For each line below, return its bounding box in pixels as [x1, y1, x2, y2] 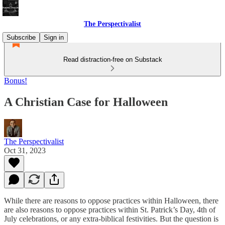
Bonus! [4, 76, 27, 85]
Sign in [44, 34, 64, 41]
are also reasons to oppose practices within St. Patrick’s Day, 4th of [4, 205, 215, 214]
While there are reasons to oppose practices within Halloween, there [4, 196, 218, 205]
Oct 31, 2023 [4, 146, 46, 155]
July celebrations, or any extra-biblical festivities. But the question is [4, 214, 218, 223]
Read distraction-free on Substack [63, 56, 162, 63]
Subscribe [7, 34, 36, 41]
